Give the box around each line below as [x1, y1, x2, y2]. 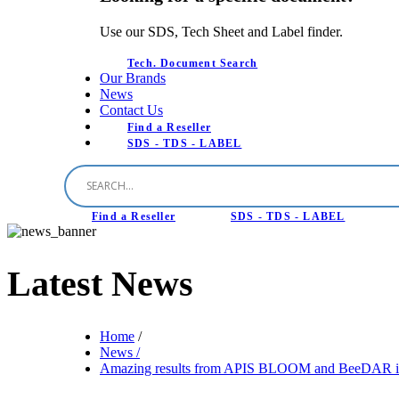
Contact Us [100, 102, 163, 118]
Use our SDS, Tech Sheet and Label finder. [100, 23, 343, 39]
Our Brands [100, 69, 166, 85]
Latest [7, 264, 111, 305]
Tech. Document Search [127, 56, 258, 69]
